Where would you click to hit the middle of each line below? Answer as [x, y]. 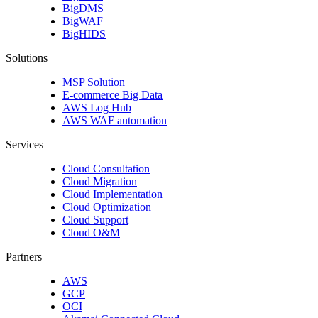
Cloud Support [95, 220]
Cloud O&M [91, 233]
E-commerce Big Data [113, 95]
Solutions [27, 58]
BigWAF [83, 21]
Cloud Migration [100, 182]
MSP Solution [94, 82]
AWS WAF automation [115, 121]
